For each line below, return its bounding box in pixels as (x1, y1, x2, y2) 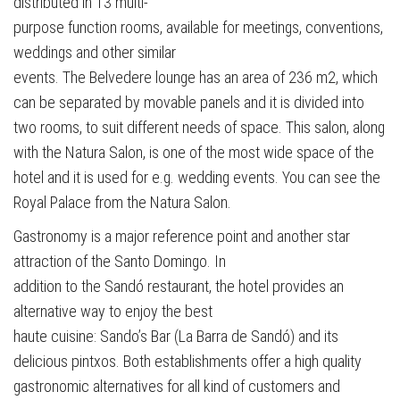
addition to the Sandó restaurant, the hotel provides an (13, 277, 344, 296)
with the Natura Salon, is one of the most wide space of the (13, 143, 374, 162)
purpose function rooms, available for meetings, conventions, (13, 18, 383, 37)
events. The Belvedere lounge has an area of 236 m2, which (13, 68, 378, 87)
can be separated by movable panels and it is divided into (13, 93, 364, 112)
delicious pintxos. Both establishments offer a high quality (13, 352, 362, 371)
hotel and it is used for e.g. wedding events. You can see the (13, 168, 380, 187)
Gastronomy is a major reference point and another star (13, 227, 350, 246)
